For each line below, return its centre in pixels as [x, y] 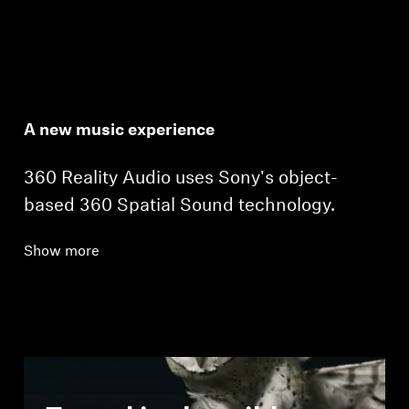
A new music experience [120, 131]
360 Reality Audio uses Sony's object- [181, 178]
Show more [62, 252]
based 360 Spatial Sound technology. [180, 206]
